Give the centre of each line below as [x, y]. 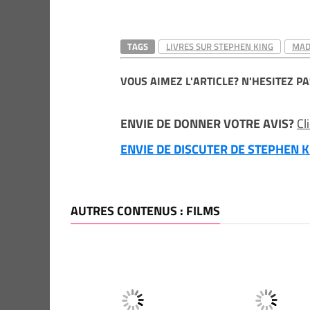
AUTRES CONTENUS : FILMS [145, 211]
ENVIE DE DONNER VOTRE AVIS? [209, 124]
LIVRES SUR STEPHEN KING [220, 46]
